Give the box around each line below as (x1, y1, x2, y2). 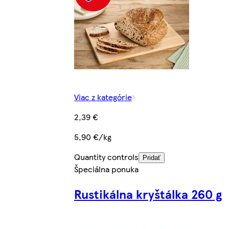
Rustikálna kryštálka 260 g (74, 185, 222, 202)
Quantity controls (74, 150, 139, 163)
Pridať (142, 153, 161, 162)
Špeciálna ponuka (74, 163, 139, 175)
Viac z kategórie (74, 90, 132, 103)
